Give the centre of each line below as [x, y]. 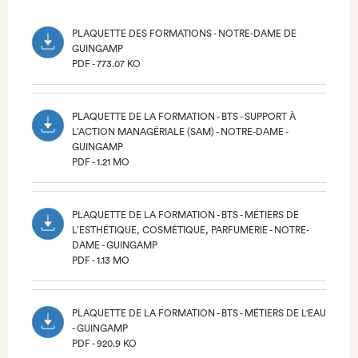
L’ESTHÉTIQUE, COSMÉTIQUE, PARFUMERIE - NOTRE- [191, 230]
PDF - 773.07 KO [106, 64]
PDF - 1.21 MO [101, 162]
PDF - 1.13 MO [101, 261]
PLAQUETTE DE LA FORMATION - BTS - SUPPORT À [184, 117]
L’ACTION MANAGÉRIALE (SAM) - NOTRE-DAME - [180, 132]
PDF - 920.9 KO [104, 344]
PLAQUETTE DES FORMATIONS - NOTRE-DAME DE [184, 34]
